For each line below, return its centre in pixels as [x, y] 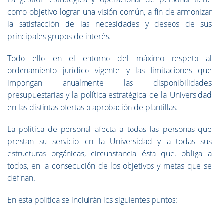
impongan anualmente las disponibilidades [109, 83]
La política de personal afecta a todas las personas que [109, 129]
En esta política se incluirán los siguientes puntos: [92, 200]
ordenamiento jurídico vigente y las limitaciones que [109, 70]
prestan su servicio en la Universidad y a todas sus [109, 141]
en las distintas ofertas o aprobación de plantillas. [93, 107]
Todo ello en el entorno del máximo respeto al [109, 58]
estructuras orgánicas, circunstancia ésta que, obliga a [109, 153]
